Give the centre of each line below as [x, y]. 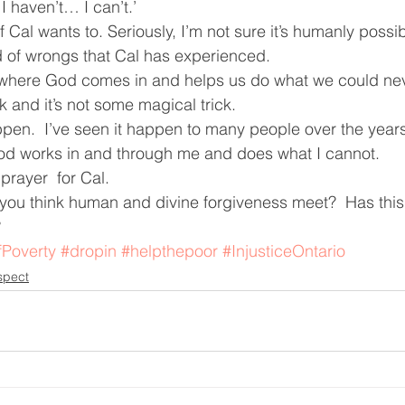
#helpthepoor [170, 251]
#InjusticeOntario [284, 251]
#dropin [89, 251]
